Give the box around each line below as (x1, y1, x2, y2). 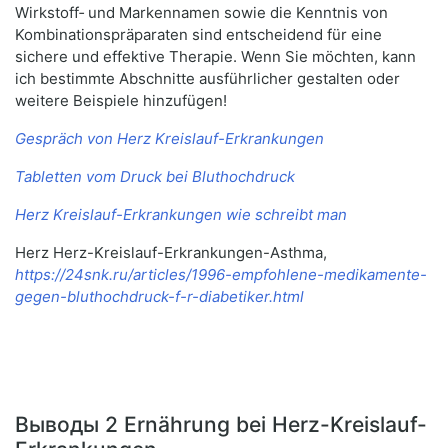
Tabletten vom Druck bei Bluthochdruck (15, 167, 295, 187)
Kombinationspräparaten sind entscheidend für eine (15, 25, 382, 45)
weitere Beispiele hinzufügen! (15, 91, 227, 111)
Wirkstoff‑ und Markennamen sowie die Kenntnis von (15, 3, 388, 23)
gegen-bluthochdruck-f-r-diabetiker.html (15, 287, 304, 307)
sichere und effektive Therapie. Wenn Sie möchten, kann (15, 47, 416, 67)
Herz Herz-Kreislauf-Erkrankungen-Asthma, (15, 243, 327, 263)
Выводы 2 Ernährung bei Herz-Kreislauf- (15, 412, 427, 438)
